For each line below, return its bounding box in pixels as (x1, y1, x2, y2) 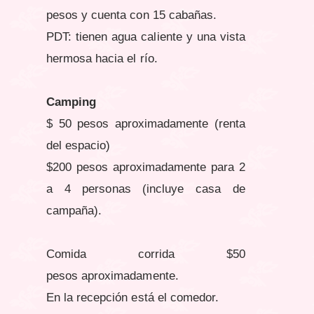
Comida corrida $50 (46, 247, 245, 261)
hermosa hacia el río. (46, 52, 158, 66)
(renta (214, 117, 245, 131)
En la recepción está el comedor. (46, 291, 219, 305)
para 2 (210, 161, 245, 175)
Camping (46, 95, 97, 109)
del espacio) (46, 139, 111, 153)
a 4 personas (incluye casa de (46, 182, 245, 196)
